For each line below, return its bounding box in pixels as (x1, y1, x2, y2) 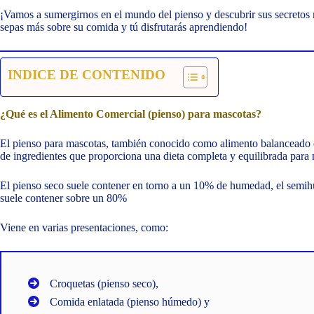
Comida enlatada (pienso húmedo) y (50, 295, 210, 308)
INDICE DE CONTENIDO (8, 67, 165, 83)
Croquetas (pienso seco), (50, 277, 158, 289)
